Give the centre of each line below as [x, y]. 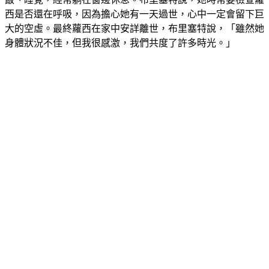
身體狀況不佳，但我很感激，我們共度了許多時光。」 [120, 43]
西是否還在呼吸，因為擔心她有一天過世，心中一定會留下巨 [134, 14]
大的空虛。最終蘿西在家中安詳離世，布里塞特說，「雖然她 [134, 28]
